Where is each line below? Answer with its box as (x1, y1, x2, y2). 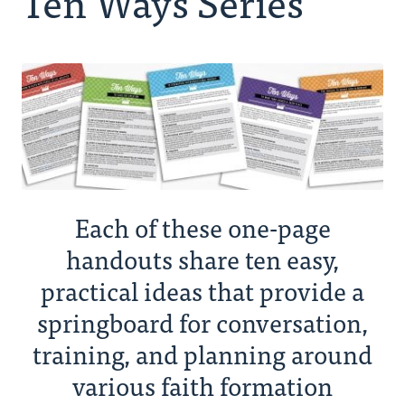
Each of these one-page (74, 206, 331, 249)
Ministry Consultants (23, 6, 174, 24)
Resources (23, 115, 99, 133)
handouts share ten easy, (66, 238, 339, 280)
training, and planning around (33, 333, 372, 375)
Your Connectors (23, 61, 146, 79)
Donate (23, 223, 76, 241)
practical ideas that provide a (41, 269, 364, 312)
